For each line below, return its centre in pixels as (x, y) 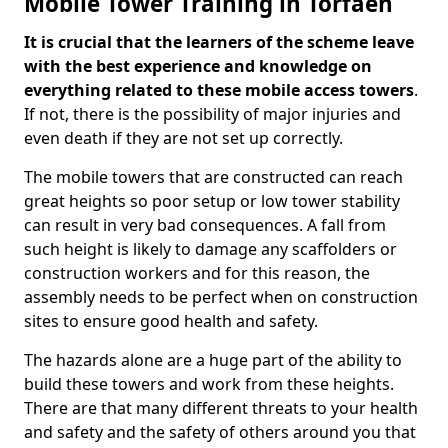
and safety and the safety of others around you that (220, 432)
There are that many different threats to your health (221, 408)
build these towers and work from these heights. (209, 384)
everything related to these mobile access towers (219, 90)
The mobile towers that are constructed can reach (213, 177)
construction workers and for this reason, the (197, 273)
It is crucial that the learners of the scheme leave (219, 42)
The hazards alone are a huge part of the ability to (213, 360)
